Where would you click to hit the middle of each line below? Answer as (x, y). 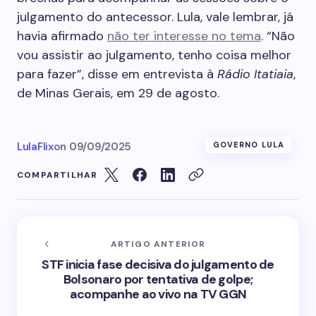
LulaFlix (35, 147)
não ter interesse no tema (184, 36)
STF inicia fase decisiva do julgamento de (158, 265)
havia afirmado (62, 36)
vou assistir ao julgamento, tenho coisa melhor (154, 55)
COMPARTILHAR (57, 175)
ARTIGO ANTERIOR (158, 244)
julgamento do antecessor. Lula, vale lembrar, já (155, 17)
